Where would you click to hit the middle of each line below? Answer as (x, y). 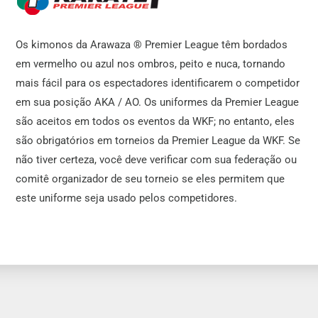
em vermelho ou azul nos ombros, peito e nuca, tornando (151, 64)
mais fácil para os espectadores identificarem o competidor (158, 83)
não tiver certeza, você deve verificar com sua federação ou (157, 160)
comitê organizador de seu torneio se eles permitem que (150, 179)
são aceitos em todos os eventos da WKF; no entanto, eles (155, 122)
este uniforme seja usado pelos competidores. (127, 198)
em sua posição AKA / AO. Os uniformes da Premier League (158, 103)
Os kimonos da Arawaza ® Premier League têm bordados (152, 45)
